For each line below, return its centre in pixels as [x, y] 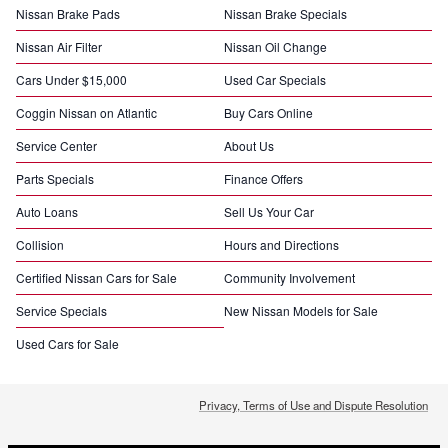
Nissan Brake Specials [285, 14]
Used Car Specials [275, 80]
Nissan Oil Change [275, 47]
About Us [249, 146]
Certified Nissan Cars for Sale [96, 278]
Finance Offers [263, 179]
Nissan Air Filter [59, 47]
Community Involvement [289, 278]
